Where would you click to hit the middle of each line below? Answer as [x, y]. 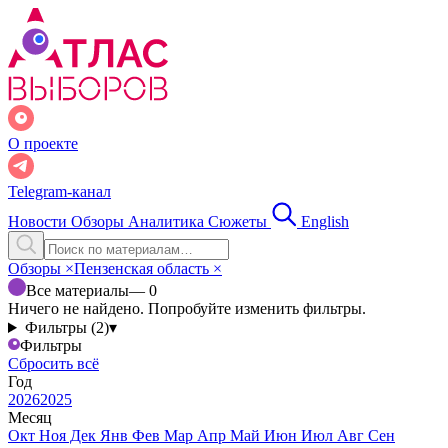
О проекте [43, 143]
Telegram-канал [59, 191]
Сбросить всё [53, 363]
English [325, 221]
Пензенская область [143, 268]
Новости [39, 221]
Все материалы [77, 290]
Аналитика [168, 221]
